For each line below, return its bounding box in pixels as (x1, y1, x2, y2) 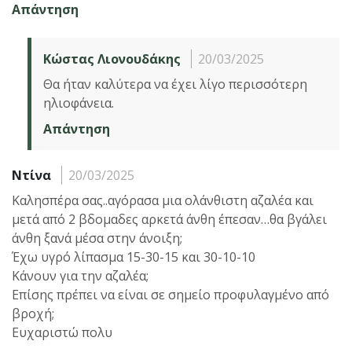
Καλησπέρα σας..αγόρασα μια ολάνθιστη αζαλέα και (12, 191, 313, 209)
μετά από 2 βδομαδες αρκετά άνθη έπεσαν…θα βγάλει (12, 210, 327, 228)
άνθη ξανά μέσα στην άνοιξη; (12, 229, 182, 247)
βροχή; (12, 304, 54, 322)
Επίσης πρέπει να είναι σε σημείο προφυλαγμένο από (12, 285, 329, 303)
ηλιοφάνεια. (43, 93, 114, 112)
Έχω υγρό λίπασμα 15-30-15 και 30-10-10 (12, 247, 255, 266)
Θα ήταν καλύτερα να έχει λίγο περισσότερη (43, 75, 307, 93)
